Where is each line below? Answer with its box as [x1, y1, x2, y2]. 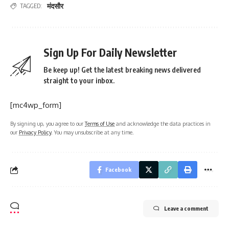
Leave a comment [164, 205, 209, 212]
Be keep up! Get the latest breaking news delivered [43, 65, 201, 75]
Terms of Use [85, 120, 114, 127]
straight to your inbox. [43, 76, 114, 85]
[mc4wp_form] [10, 100, 61, 110]
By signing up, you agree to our [10, 120, 85, 127]
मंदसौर [47, 2, 63, 11]
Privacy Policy [19, 129, 51, 136]
